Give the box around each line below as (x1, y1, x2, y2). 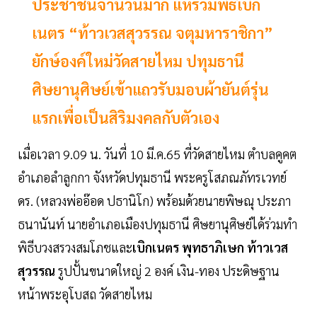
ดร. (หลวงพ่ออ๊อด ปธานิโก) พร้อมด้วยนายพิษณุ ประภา (18, 192, 291, 209)
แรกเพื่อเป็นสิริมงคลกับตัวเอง (32, 108, 219, 128)
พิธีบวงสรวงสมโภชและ (18, 239, 132, 256)
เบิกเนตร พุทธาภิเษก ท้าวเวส (132, 239, 288, 256)
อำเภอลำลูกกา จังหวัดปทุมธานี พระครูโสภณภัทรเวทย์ (18, 169, 287, 186)
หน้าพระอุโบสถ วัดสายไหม (18, 286, 152, 303)
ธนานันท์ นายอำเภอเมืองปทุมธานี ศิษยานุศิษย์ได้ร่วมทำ (18, 216, 297, 233)
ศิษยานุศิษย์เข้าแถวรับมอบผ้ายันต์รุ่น (32, 79, 269, 100)
